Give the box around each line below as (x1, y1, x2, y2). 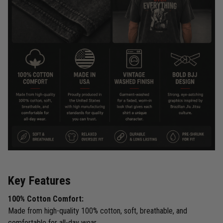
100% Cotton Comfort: (8, 194, 84, 204)
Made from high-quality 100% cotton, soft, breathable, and (8, 206, 187, 216)
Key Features (8, 173, 71, 188)
